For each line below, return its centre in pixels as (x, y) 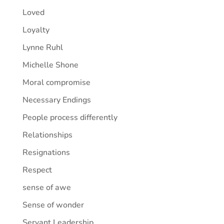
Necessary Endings (56, 100)
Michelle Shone (50, 65)
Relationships (47, 135)
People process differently (70, 117)
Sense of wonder (53, 205)
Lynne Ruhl (42, 47)
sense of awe (46, 187)
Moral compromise (56, 82)
